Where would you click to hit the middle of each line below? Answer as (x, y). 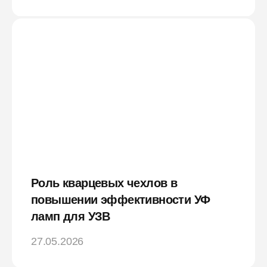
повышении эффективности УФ (121, 199)
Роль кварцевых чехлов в (104, 183)
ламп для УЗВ (71, 216)
